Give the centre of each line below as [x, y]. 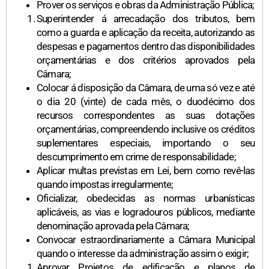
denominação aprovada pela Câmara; [113, 226]
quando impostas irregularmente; [105, 185]
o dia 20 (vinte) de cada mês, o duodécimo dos [146, 102]
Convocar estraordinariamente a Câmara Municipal [146, 240]
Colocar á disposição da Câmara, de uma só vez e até [146, 88]
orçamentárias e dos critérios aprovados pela [146, 60]
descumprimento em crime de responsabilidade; [136, 157]
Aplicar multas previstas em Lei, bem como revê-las [146, 171]
